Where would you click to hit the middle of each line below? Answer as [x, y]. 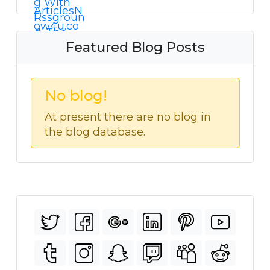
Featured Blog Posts [135, 47]
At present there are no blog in [128, 117]
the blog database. [95, 132]
